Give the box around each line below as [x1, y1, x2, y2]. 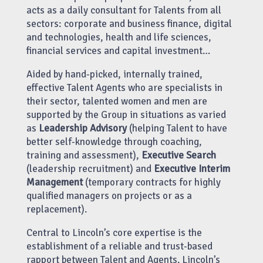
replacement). [26, 203, 87, 215]
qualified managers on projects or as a [26, 189, 192, 202]
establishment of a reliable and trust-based [26, 240, 213, 252]
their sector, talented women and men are [26, 95, 207, 107]
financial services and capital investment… [26, 44, 210, 57]
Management [26, 176, 83, 188]
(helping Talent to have [126, 122, 227, 134]
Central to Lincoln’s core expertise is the [26, 226, 202, 239]
